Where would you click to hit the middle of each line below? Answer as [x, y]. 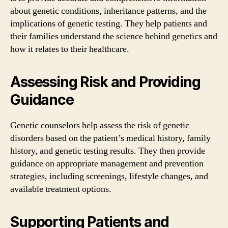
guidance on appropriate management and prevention [107, 164]
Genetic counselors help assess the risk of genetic [100, 125]
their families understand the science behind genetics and [114, 36]
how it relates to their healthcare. [70, 49]
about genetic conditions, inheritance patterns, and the [108, 11]
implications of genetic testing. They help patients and [109, 24]
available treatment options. [61, 189]
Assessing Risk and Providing [105, 82]
